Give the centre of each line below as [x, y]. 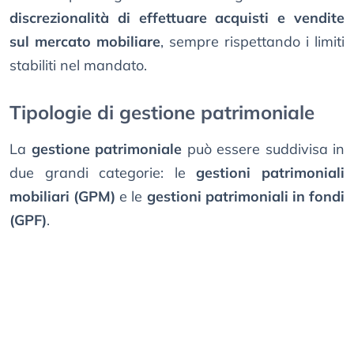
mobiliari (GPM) [63, 197]
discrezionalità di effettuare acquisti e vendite [177, 18]
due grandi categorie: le [103, 173]
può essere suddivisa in [263, 149]
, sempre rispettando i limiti [252, 42]
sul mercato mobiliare [85, 42]
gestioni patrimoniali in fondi [246, 197]
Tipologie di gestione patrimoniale [162, 113]
